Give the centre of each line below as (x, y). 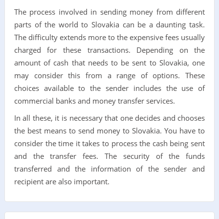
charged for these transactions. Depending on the (109, 50)
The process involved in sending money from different (109, 11)
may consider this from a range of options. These (109, 75)
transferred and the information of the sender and (109, 168)
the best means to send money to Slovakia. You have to (109, 130)
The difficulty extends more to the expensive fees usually (109, 37)
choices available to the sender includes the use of (109, 88)
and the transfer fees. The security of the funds (109, 156)
